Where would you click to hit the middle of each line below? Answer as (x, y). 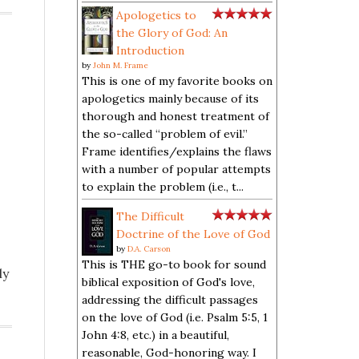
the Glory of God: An (172, 33)
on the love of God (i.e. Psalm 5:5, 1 (175, 317)
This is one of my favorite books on (177, 81)
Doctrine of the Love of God (193, 234)
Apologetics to (156, 15)
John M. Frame (121, 65)
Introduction (150, 50)
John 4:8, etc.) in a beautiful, (155, 335)
